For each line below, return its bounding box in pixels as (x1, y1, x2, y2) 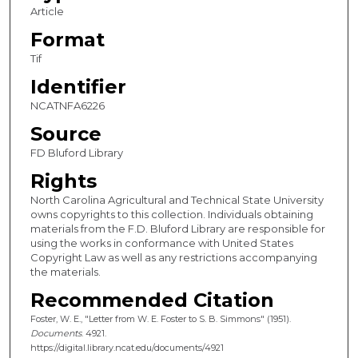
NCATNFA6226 (30, 99, 105, 113)
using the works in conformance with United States (30, 237, 293, 250)
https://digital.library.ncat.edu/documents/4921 (30, 342, 224, 354)
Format (30, 28, 105, 52)
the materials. (30, 265, 101, 279)
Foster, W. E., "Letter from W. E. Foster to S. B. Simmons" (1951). (30, 313, 291, 325)
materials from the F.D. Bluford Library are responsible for (30, 222, 325, 236)
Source (30, 122, 101, 146)
